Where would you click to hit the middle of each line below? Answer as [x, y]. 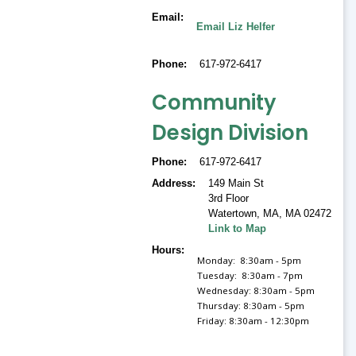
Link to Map [238, 228]
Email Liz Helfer [236, 27]
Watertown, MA [244, 213]
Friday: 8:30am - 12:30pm [253, 320]
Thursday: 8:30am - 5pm [251, 305]
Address [172, 183]
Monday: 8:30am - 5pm [250, 260]
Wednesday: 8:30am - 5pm [256, 290]
